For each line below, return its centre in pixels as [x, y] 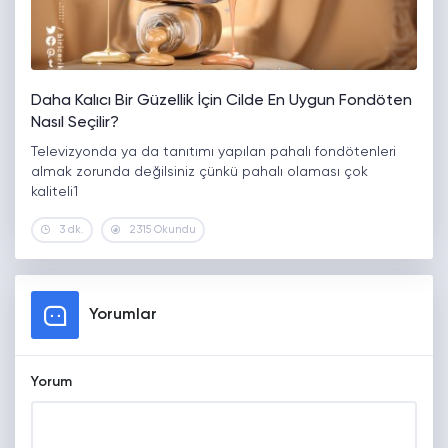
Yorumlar [123, 315]
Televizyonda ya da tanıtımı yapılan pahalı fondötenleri [213, 152]
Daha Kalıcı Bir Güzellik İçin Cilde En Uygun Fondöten [221, 101]
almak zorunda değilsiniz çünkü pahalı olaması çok [199, 172]
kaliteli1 [54, 192]
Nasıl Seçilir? [75, 123]
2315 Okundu [162, 230]
